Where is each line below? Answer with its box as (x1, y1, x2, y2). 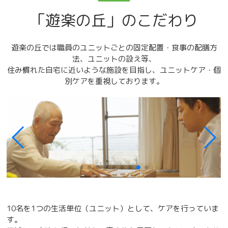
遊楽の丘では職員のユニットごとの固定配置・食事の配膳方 (11, 42, 217, 53)
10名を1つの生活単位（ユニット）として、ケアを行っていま (7, 203, 219, 214)
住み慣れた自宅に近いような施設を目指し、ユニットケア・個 (7, 64, 221, 75)
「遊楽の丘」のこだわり (30, 9, 198, 31)
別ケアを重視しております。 (64, 75, 164, 87)
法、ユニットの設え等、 (72, 53, 156, 64)
